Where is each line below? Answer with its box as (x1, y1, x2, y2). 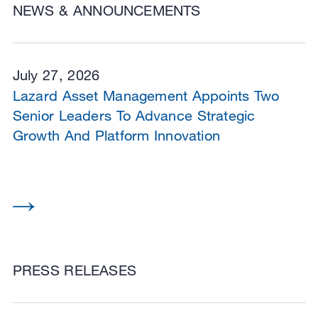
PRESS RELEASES (12, 261, 136, 278)
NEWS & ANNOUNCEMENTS (12, 1, 201, 18)
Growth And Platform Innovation (12, 126, 220, 143)
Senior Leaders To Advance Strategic (12, 106, 256, 124)
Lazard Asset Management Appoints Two (12, 87, 280, 104)
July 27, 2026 (12, 66, 100, 83)
